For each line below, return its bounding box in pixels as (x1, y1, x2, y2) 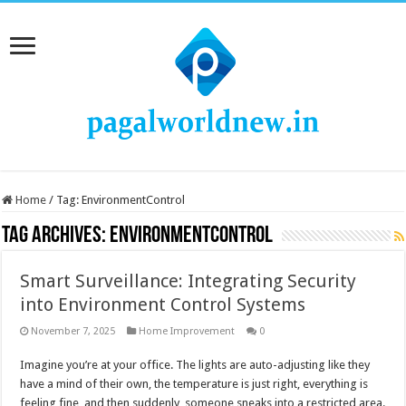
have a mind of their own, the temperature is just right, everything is (20, 377, 369, 391)
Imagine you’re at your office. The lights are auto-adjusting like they (20, 358, 371, 372)
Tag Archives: (2, 224, 111, 248)
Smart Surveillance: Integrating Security (20, 270, 357, 292)
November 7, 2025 (31, 325, 116, 337)
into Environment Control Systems (20, 294, 306, 315)
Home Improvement (139, 325, 236, 337)
